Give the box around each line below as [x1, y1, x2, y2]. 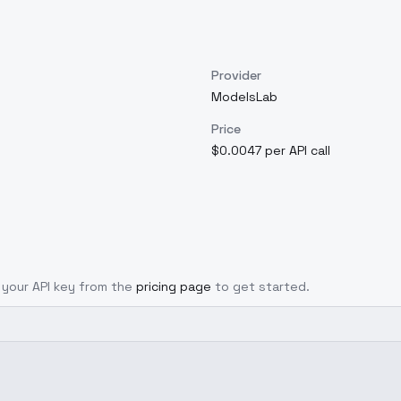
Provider [211, 67, 261, 83]
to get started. [215, 278, 310, 294]
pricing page [136, 278, 211, 294]
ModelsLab [211, 89, 277, 105]
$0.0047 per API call [211, 142, 330, 158]
